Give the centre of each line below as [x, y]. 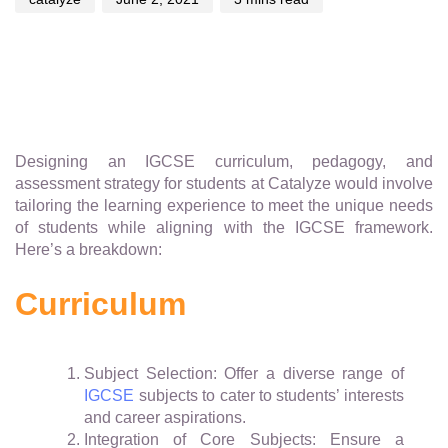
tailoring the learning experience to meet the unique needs [224, 206]
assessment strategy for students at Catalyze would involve [224, 184]
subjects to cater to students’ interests [269, 396]
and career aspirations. [165, 418]
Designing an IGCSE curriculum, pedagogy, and [224, 162]
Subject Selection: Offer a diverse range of [244, 374]
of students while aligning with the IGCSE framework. [224, 228]
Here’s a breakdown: [88, 250]
